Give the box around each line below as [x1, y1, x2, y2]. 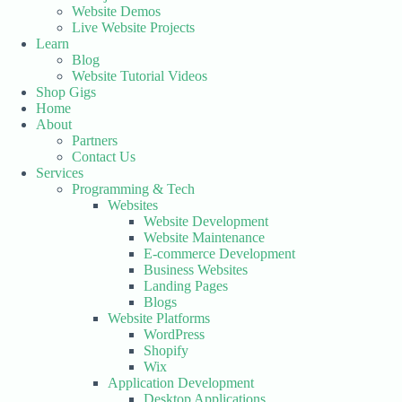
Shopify [144, 343, 188, 358]
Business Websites [144, 262, 248, 277]
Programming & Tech [72, 181, 195, 197]
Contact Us [72, 149, 135, 164]
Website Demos [72, 4, 161, 19]
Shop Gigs [36, 84, 96, 100]
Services [36, 165, 83, 180]
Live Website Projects [72, 20, 195, 35]
